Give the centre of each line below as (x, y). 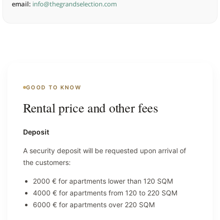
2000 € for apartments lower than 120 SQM (103, 181)
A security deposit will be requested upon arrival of (105, 150)
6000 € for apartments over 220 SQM (94, 204)
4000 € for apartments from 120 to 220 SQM (105, 192)
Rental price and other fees (91, 107)
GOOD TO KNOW (54, 87)
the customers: (47, 162)
